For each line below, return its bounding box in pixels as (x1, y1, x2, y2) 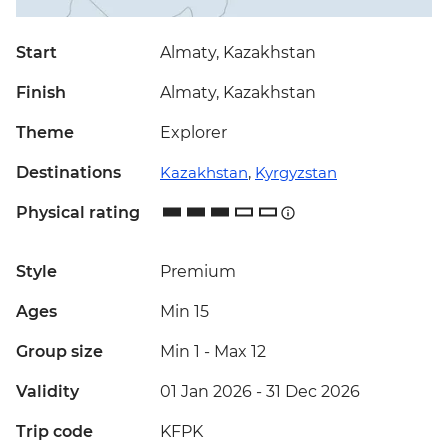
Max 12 (214, 342, 266, 362)
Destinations (16, 163, 121, 183)
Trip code (16, 422, 93, 442)
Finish (16, 83, 66, 103)
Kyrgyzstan (255, 163, 337, 183)
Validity (16, 382, 79, 402)
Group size (16, 342, 103, 362)
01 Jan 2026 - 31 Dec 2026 (160, 382, 360, 402)
